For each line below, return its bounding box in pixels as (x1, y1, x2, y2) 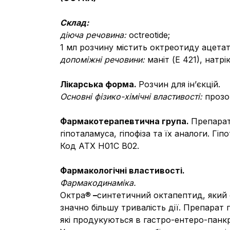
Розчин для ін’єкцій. (139, 79, 225, 89)
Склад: (60, 17, 89, 28)
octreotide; (129, 30, 170, 40)
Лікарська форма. (60, 79, 139, 89)
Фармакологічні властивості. (60, 165, 185, 176)
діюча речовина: (60, 30, 129, 40)
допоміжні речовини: (60, 54, 147, 65)
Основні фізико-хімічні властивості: (60, 91, 205, 102)
